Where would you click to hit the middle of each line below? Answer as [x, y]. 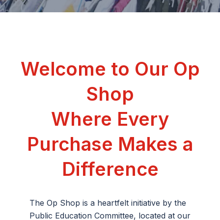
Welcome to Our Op [110, 69]
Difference [110, 169]
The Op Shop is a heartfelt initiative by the [108, 203]
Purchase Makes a [110, 144]
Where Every [110, 119]
